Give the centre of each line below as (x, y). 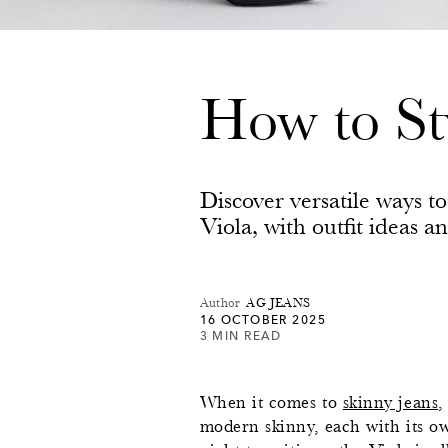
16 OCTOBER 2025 (263, 319)
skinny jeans (390, 401)
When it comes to (271, 401)
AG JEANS (278, 302)
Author (220, 302)
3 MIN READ (240, 335)
